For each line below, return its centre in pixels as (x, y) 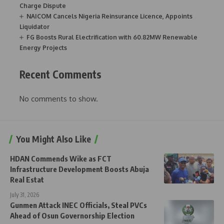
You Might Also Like (53, 139)
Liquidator (34, 27)
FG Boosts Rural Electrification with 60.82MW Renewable (112, 37)
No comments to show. (59, 98)
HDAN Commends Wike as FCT (61, 158)
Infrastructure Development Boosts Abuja (79, 169)
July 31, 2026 (24, 194)
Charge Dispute (43, 6)
